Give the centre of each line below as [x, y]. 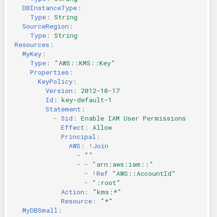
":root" [106, 182]
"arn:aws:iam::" [123, 164]
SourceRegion [46, 26]
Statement [63, 109]
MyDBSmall [40, 210]
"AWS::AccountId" [144, 173]
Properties [49, 72]
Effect [73, 127]
